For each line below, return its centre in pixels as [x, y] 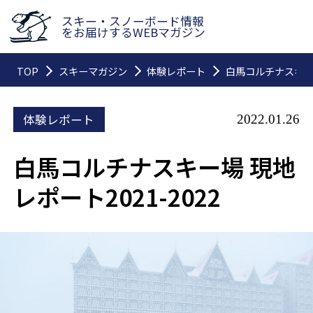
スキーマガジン [93, 71]
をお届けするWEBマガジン [134, 32]
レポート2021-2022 [117, 197]
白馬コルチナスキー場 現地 [155, 167]
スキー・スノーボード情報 [133, 21]
